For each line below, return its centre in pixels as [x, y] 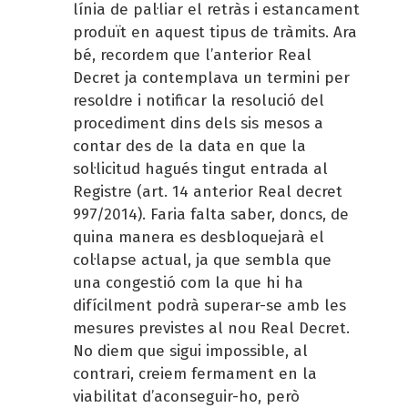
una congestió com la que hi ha [188, 282]
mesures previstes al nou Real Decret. [211, 328]
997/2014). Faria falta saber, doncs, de [211, 214]
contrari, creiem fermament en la [195, 373]
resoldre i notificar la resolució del [199, 100]
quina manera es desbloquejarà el [199, 237]
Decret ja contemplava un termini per [211, 77]
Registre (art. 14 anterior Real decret [208, 191]
